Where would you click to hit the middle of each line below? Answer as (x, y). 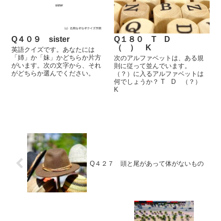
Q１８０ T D (146, 39)
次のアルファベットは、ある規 (159, 58)
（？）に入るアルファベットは (159, 74)
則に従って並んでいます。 (153, 66)
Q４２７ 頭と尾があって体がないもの (147, 163)
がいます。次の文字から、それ (56, 65)
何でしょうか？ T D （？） (161, 81)
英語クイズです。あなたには (53, 49)
